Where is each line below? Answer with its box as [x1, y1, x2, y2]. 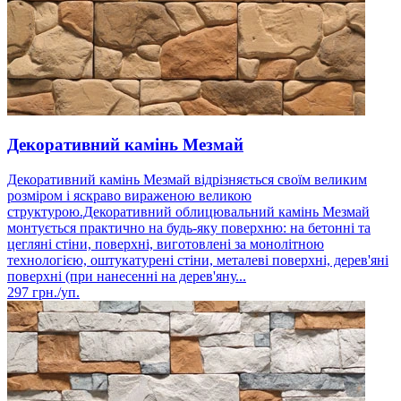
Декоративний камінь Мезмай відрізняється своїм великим [7, 171, 367, 187]
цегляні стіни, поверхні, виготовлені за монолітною [7, 235, 324, 252]
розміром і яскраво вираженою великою [7, 187, 252, 203]
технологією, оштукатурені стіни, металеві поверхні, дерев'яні [7, 252, 388, 268]
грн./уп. [29, 284, 80, 300]
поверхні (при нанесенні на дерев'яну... [7, 268, 246, 284]
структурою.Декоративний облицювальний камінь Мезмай [7, 203, 370, 219]
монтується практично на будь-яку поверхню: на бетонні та [7, 219, 371, 235]
